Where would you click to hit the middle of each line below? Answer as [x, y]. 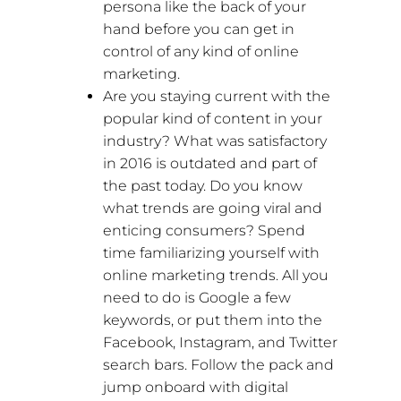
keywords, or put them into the [213, 320]
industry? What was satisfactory [215, 141]
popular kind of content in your [213, 118]
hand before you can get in [199, 29]
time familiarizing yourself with [212, 252]
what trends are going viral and [213, 208]
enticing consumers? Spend [205, 230]
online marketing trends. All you [216, 275]
